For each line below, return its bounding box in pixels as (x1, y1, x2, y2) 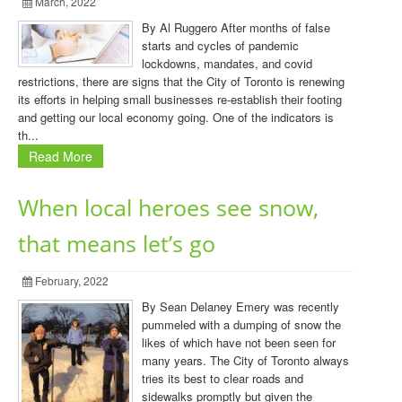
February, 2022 (32, 273, 109, 288)
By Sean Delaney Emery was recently (142, 298, 339, 315)
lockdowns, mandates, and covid (142, 55, 312, 72)
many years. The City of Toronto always (142, 352, 349, 369)
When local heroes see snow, (18, 193, 319, 223)
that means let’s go (18, 229, 215, 258)
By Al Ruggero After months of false (142, 19, 330, 36)
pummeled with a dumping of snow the (142, 316, 341, 333)
